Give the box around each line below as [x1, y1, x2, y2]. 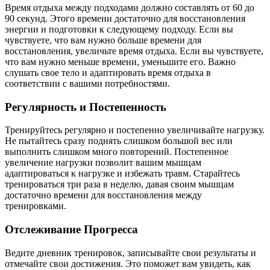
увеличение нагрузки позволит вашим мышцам [5, 157, 201, 168]
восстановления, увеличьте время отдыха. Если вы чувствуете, [5, 45, 263, 56]
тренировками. [5, 201, 66, 212]
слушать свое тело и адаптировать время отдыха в [5, 67, 211, 78]
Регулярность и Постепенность [5, 100, 166, 113]
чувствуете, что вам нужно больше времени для [5, 34, 201, 45]
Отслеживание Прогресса [5, 223, 138, 236]
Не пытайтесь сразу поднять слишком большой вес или [5, 136, 233, 146]
